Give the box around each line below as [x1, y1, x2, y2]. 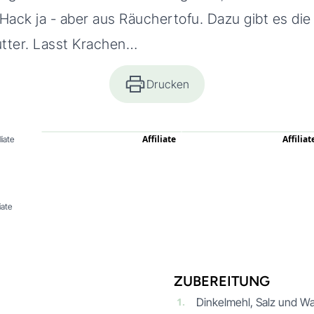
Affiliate [142, 132, 176, 145]
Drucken [146, 76, 190, 91]
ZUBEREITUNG [174, 272, 270, 289]
